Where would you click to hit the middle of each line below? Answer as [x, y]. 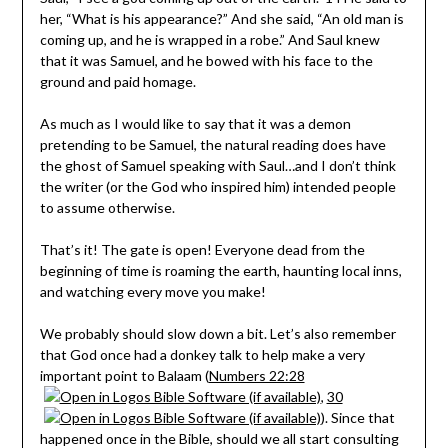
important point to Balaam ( [124, 375]
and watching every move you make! [152, 291]
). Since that [357, 417]
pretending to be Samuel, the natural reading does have [212, 144]
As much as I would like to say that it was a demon [195, 123]
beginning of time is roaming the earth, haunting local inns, [220, 270]
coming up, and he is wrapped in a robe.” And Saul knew [209, 39]
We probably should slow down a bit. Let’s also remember [217, 333]
